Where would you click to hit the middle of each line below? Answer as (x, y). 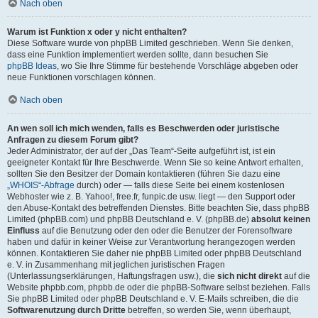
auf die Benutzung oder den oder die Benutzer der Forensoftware (166, 231)
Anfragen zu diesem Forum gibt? (73, 140)
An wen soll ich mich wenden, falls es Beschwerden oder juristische (143, 128)
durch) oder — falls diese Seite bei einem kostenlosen (180, 185)
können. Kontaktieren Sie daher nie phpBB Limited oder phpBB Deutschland (154, 253)
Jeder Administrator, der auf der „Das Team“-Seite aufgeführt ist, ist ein (141, 151)
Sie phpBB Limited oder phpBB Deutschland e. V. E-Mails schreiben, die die (153, 299)
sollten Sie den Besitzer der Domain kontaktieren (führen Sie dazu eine (144, 174)
